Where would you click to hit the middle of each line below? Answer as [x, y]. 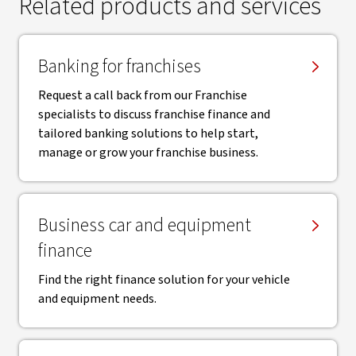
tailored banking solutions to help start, [148, 133]
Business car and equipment [145, 225]
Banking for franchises [120, 66]
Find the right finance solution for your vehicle [164, 280]
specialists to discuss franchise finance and [154, 114]
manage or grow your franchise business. [148, 153]
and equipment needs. [97, 299]
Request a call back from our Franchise [143, 95]
